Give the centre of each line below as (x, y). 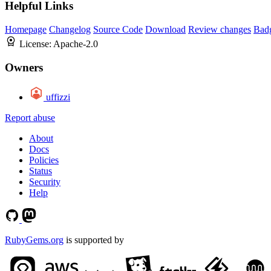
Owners (24, 67)
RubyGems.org (34, 240)
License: (36, 44)
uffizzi (58, 97)
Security (45, 181)
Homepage (26, 30)
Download (165, 30)
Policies (44, 160)
